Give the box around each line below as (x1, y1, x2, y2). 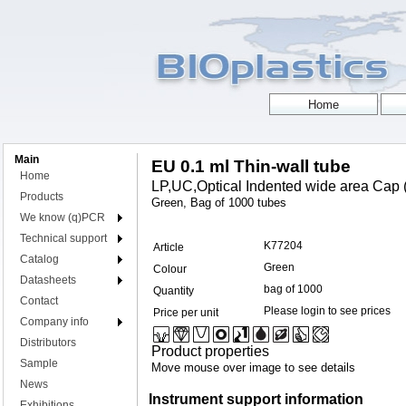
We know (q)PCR (20, 211, 105, 224)
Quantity (153, 285, 194, 297)
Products (20, 190, 63, 203)
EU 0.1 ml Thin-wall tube (151, 157, 351, 176)
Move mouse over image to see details (151, 361, 355, 374)
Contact (20, 295, 58, 307)
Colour (153, 263, 187, 275)
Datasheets (20, 274, 76, 286)
